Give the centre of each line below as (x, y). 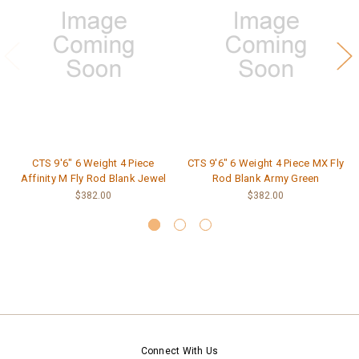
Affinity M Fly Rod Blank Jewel (93, 179)
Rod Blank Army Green (266, 179)
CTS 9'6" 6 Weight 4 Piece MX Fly (266, 163)
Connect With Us (179, 351)
